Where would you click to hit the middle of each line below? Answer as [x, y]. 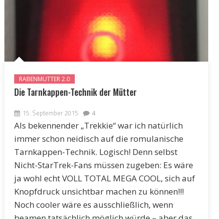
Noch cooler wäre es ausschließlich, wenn [93, 204]
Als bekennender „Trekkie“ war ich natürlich [98, 125]
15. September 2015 [50, 113]
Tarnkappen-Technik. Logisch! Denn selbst [96, 152]
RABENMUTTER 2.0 [44, 79]
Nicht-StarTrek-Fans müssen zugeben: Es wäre [103, 165]
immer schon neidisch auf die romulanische [99, 138]
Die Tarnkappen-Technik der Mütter [75, 92]
